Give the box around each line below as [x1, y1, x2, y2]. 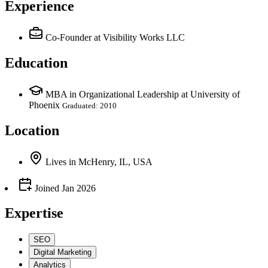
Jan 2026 [62, 182, 96, 193]
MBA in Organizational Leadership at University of [45, 89, 240, 99]
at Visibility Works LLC [94, 32, 185, 42]
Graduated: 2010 [62, 100, 117, 110]
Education [5, 54, 68, 71]
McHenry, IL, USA [78, 156, 153, 167]
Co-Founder [45, 32, 92, 42]
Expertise [5, 205, 63, 221]
